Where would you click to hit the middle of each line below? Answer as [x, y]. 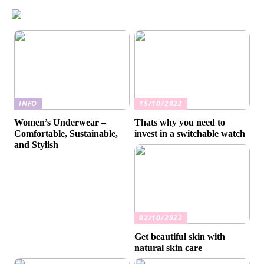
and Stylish [37, 145]
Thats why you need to [180, 123]
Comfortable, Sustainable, [66, 134]
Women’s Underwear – [60, 123]
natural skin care [169, 248]
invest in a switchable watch [190, 134]
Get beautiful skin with [180, 237]
